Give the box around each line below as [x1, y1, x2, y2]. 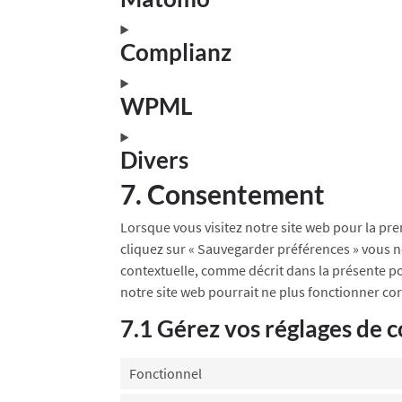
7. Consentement [120, 177, 326, 210]
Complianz [120, 37, 232, 66]
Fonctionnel [129, 364, 203, 383]
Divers [120, 144, 189, 174]
